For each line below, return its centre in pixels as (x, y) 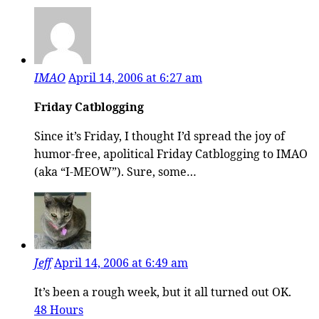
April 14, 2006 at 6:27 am (135, 77)
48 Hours (59, 309)
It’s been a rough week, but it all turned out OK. (163, 292)
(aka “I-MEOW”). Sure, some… (115, 171)
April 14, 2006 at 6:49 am (121, 262)
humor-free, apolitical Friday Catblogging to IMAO (171, 153)
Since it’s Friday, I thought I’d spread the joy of (159, 136)
